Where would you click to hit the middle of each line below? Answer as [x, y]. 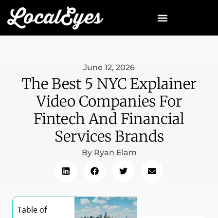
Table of [32, 210]
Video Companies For [109, 101]
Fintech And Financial [109, 119]
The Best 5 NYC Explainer [109, 84]
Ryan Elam [114, 153]
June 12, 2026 [109, 67]
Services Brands [109, 136]
